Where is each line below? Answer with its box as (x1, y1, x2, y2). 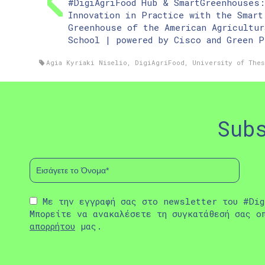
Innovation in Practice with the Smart (68, 8, 263, 21)
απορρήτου (30, 219, 75, 232)
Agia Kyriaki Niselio (46, 57, 128, 67)
